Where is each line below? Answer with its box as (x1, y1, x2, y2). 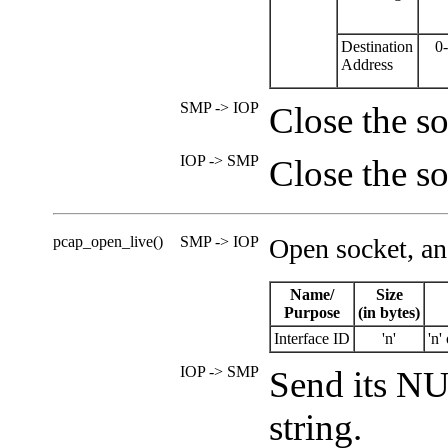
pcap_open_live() (53, 232, 163, 250)
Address (341, 55, 393, 73)
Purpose (284, 303, 340, 321)
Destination (341, 37, 413, 55)
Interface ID (274, 329, 350, 347)
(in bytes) (358, 303, 420, 321)
